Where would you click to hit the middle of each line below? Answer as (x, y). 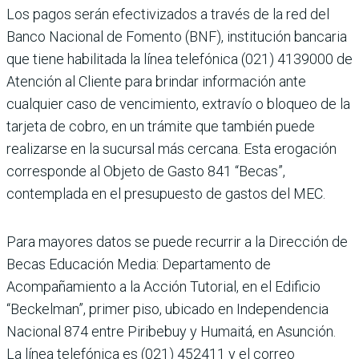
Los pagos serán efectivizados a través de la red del (168, 14)
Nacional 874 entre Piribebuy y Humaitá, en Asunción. (171, 332)
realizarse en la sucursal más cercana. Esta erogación (171, 149)
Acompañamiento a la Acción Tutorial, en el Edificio (163, 287)
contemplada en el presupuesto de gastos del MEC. (166, 194)
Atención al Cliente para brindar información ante (156, 82)
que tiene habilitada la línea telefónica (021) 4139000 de (179, 59)
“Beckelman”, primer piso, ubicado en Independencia (167, 309)
